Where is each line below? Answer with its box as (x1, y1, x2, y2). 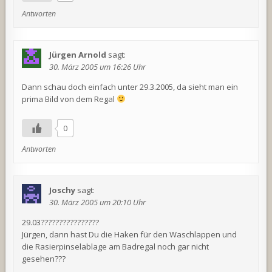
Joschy (49, 185, 76, 196)
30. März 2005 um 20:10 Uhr (49, 197, 146, 208)
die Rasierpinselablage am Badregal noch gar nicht (22, 241, 209, 253)
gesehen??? (22, 253, 66, 265)
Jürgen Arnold (49, 49, 107, 61)
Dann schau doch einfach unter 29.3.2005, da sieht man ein (22, 81, 239, 93)
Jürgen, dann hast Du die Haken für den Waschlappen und (22, 229, 237, 240)
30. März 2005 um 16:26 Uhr (49, 61, 146, 73)
